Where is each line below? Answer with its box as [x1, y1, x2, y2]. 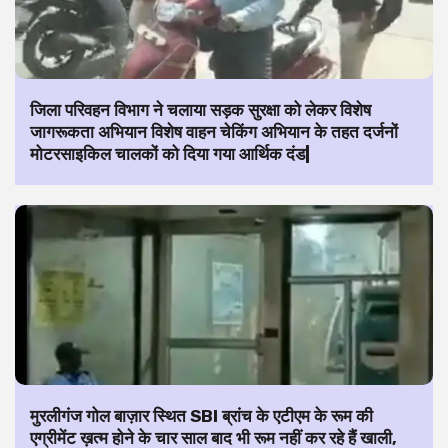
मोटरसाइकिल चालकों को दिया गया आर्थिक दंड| [30, 143, 310, 164]
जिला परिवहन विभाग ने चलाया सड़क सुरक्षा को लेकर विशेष [30, 99, 371, 120]
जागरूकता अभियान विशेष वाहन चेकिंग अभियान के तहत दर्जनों [30, 121, 398, 142]
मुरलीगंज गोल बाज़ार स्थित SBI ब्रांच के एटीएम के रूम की [30, 405, 373, 426]
